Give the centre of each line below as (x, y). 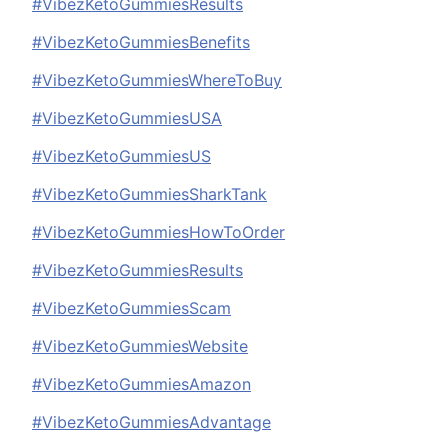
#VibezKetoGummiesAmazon (141, 384)
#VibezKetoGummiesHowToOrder (158, 232)
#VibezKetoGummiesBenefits (141, 42)
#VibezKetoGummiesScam (131, 308)
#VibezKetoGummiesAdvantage (151, 422)
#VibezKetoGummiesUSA (127, 118)
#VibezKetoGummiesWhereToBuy (157, 80)
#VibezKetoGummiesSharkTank (149, 194)
